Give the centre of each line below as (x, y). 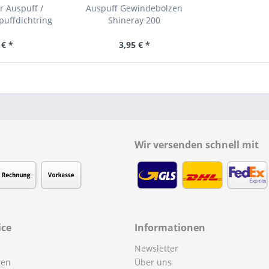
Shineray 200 (134, 20)
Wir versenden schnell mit (197, 145)
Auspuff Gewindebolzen (134, 8)
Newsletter (156, 248)
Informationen (170, 227)
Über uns (153, 262)
